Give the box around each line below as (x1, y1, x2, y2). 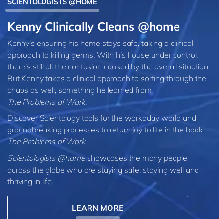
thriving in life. (7, 176, 53, 186)
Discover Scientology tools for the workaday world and (7, 113, 196, 123)
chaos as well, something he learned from (7, 85, 152, 95)
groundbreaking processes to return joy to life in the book (7, 125, 203, 135)
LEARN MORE (72, 202, 124, 213)
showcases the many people (85, 153, 187, 163)
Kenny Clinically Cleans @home (7, 19, 180, 34)
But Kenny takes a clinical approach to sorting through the (7, 73, 206, 83)
